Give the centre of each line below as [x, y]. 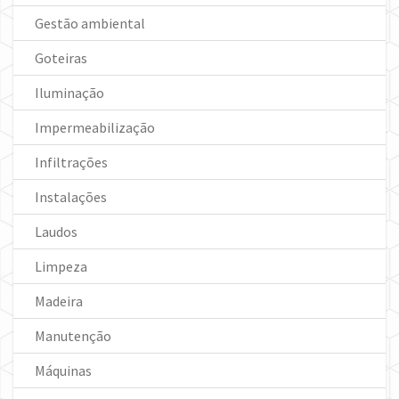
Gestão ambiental [90, 23]
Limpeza [61, 266]
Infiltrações [71, 162]
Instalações [71, 196]
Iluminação [69, 92]
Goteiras [61, 57]
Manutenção [73, 335]
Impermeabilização [95, 127]
